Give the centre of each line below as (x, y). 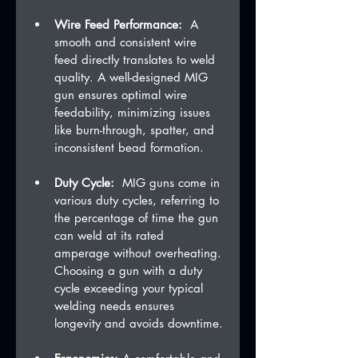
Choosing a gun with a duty (130, 271)
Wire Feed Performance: (118, 25)
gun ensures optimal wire (123, 95)
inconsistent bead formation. (129, 148)
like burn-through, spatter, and (136, 130)
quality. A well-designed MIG (133, 78)
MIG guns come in (169, 183)
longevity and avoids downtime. (139, 324)
